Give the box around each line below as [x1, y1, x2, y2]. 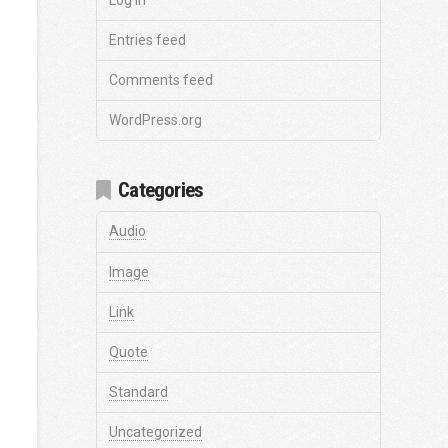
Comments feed [109, 72, 213, 89]
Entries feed [109, 31, 186, 48]
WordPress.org [109, 112, 202, 129]
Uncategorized [109, 424, 202, 441]
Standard [109, 384, 168, 401]
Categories [118, 177, 204, 202]
